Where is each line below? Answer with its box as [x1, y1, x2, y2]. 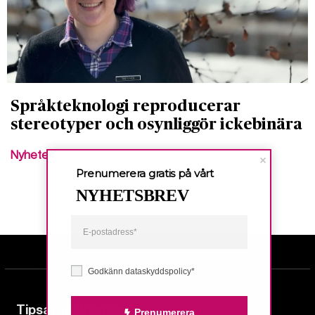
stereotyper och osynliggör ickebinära [11, 116, 302, 132]
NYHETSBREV [75, 186, 189, 205]
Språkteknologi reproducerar [11, 98, 240, 114]
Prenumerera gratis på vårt [75, 166, 214, 180]
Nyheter [11, 148, 53, 162]
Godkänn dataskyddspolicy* [87, 266, 195, 276]
